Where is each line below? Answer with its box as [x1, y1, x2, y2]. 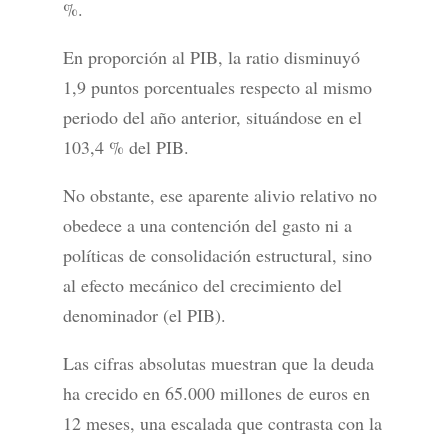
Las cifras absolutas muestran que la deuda [62, 351, 374, 376]
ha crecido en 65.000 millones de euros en [62, 381, 370, 406]
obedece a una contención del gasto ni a [62, 213, 352, 238]
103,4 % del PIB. [62, 135, 189, 160]
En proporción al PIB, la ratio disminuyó [62, 45, 360, 70]
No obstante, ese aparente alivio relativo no [62, 183, 377, 208]
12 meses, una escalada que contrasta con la [62, 411, 382, 436]
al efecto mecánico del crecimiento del [62, 273, 342, 298]
